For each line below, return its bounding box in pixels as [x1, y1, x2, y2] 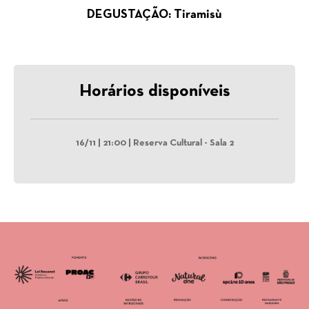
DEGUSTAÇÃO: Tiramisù [87, 9, 222, 21]
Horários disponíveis [79, 83, 230, 100]
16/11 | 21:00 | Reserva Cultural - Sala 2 [75, 139, 234, 148]
